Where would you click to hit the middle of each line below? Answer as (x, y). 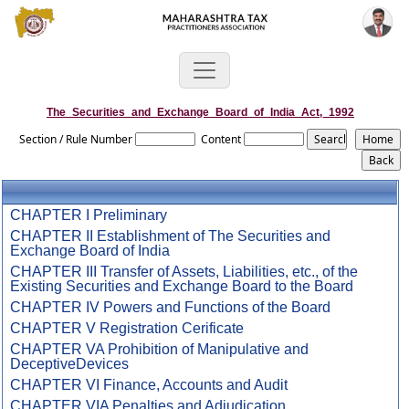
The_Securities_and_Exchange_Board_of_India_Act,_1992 (200, 112)
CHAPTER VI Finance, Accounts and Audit (149, 385)
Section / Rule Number (76, 139)
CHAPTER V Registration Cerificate (127, 328)
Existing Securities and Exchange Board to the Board (182, 286)
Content (221, 139)
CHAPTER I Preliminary (89, 215)
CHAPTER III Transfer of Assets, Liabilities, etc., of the (184, 272)
